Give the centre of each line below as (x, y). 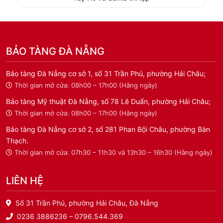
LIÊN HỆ (25, 181)
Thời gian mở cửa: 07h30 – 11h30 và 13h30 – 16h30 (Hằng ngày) (113, 152)
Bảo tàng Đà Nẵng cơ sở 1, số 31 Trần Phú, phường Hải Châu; (106, 73)
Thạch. (17, 141)
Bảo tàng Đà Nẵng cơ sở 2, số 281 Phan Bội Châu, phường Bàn (108, 129)
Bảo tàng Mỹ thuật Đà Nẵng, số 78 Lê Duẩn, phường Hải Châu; (108, 101)
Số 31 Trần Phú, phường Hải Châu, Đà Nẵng (87, 203)
